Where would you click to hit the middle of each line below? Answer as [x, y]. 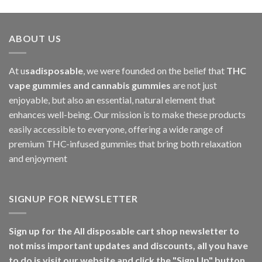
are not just [194, 85]
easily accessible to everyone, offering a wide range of [116, 129]
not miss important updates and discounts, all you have [128, 245]
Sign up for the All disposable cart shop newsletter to [124, 230]
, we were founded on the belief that [155, 70]
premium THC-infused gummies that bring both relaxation [125, 143]
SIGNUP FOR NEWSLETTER [73, 199]
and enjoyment [38, 158]
